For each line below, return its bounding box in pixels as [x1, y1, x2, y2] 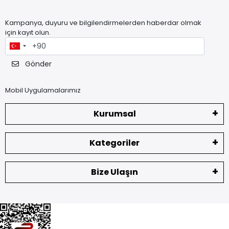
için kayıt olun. [5, 27, 51, 37]
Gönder [23, 59, 52, 70]
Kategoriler [89, 137, 140, 149]
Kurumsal [93, 108, 136, 120]
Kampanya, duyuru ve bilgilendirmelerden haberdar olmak [5, 17, 201, 28]
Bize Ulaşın [91, 166, 138, 178]
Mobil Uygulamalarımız [5, 85, 81, 96]
